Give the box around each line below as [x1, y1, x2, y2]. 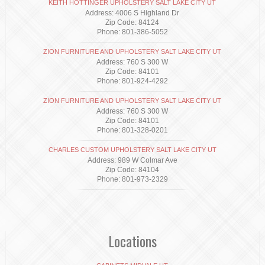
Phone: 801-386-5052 [96, 28, 168, 37]
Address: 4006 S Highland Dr [85, 9, 180, 18]
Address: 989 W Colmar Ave [87, 156, 177, 165]
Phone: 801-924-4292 [96, 77, 168, 86]
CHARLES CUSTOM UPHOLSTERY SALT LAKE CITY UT [48, 146, 216, 154]
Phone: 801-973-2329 [96, 175, 168, 184]
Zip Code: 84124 [105, 18, 160, 27]
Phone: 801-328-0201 [96, 126, 168, 135]
